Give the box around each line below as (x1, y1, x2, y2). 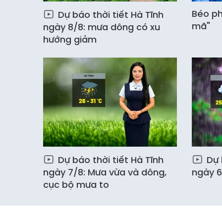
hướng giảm (43, 33, 97, 46)
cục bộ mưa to (43, 178, 109, 191)
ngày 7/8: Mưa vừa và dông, (43, 166, 166, 178)
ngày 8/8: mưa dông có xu (43, 21, 160, 33)
